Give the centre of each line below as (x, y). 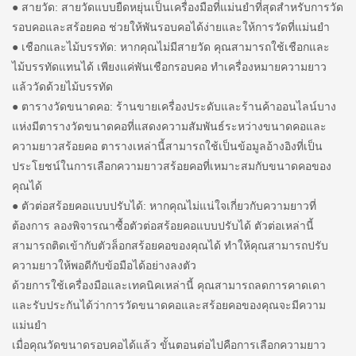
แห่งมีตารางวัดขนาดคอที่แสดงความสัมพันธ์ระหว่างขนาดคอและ (169, 126)
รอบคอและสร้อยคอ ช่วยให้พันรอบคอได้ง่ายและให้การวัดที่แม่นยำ (171, 27)
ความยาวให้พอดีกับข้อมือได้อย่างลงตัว (104, 265)
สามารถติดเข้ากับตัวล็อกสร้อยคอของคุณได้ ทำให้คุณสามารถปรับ (170, 245)
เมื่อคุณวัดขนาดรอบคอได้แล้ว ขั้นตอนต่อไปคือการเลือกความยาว (169, 344)
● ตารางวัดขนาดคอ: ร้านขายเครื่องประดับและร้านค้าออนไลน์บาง (174, 106)
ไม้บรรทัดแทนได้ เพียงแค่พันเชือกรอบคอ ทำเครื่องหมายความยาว (169, 66)
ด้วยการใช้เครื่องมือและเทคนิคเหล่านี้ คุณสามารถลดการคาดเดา (169, 285)
